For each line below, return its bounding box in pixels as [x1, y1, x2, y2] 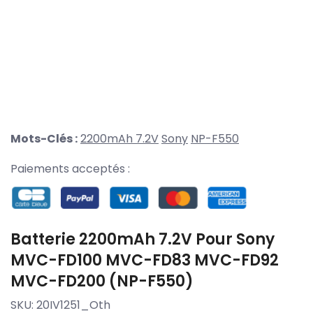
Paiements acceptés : [10, 161, 130, 177]
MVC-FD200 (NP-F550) [10, 270, 194, 292]
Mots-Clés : [10, 131, 78, 147]
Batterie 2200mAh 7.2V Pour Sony [10, 228, 275, 250]
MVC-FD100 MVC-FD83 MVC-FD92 [10, 249, 279, 271]
